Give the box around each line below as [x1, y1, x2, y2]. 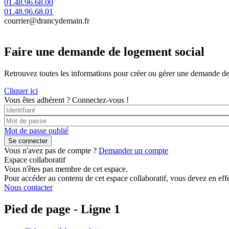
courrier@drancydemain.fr [4, 16, 89, 26]
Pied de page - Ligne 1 [4, 202, 120, 216]
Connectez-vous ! [72, 95, 129, 104]
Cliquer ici [4, 86, 38, 95]
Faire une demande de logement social [4, 45, 204, 59]
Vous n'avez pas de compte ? [4, 146, 97, 155]
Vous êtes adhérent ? [4, 95, 70, 104]
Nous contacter [4, 182, 53, 192]
